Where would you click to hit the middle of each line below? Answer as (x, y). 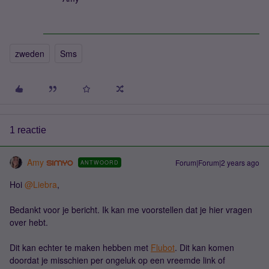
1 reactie (28, 130)
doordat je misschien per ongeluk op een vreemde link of (117, 260)
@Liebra (41, 185)
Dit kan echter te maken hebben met (80, 248)
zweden (30, 54)
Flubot (163, 248)
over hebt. (30, 222)
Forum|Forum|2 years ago (217, 163)
